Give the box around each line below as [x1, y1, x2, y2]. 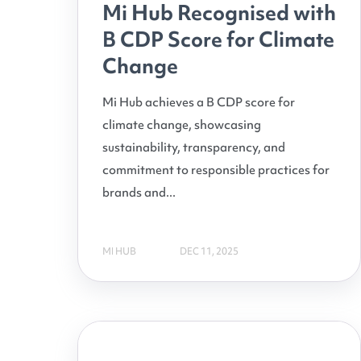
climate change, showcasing [102, 117, 261, 134]
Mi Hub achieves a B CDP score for [102, 94, 295, 111]
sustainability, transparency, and [102, 139, 285, 156]
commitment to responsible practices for [102, 162, 330, 179]
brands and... [102, 185, 176, 201]
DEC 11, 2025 [180, 244, 239, 258]
